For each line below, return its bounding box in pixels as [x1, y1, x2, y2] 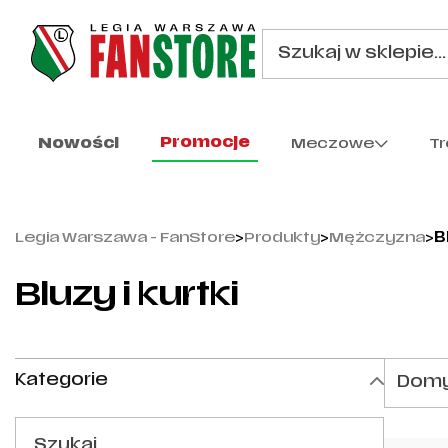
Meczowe [290, 136, 374, 152]
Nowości [38, 136, 119, 152]
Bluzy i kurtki [15, 281, 239, 314]
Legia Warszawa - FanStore [15, 231, 235, 246]
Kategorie [15, 373, 108, 389]
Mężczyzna [329, 231, 425, 246]
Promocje [159, 135, 250, 151]
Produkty [244, 231, 320, 246]
